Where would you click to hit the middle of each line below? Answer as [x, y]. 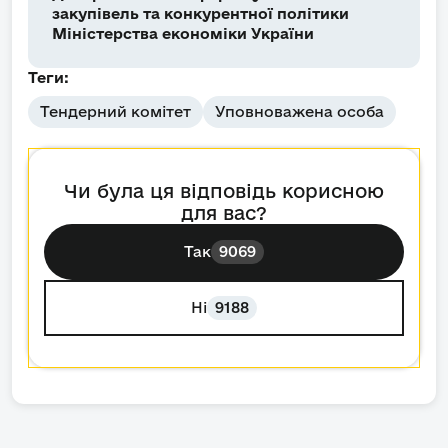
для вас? [224, 213]
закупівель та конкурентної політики [200, 14]
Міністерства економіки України [183, 34]
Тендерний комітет [115, 112]
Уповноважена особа [299, 112]
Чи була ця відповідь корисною [224, 191]
